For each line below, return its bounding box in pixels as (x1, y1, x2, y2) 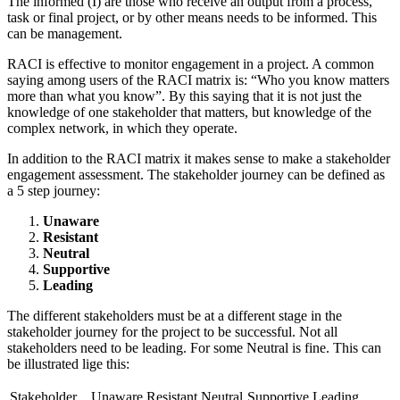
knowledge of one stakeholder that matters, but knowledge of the (7, 104, 371, 121)
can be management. (7, 26, 126, 42)
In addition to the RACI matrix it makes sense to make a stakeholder (7, 151, 390, 167)
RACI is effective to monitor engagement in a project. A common (7, 56, 374, 72)
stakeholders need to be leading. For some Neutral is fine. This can (7, 340, 381, 356)
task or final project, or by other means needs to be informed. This (7, 10, 377, 26)
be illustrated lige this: (7, 356, 129, 372)
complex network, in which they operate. (7, 121, 245, 137)
